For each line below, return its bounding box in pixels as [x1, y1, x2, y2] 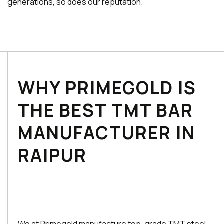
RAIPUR [18, 143, 87, 167]
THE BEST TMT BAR [18, 98, 193, 122]
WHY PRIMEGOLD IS [18, 76, 196, 100]
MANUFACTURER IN [18, 121, 195, 145]
